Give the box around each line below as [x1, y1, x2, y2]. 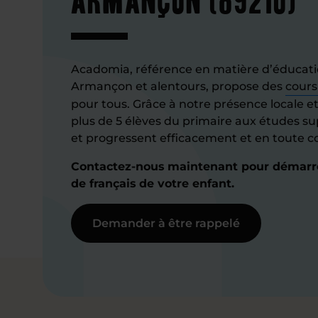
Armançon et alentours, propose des [71, 79, 285, 93]
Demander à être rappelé [92, 216, 240, 230]
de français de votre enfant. [71, 177, 234, 190]
